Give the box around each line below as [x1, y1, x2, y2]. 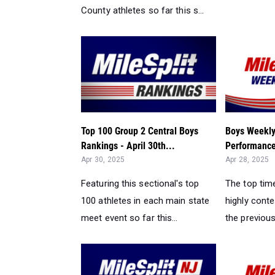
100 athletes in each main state [81, 195, 210, 207]
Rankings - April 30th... [81, 140, 175, 152]
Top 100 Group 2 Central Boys [81, 125, 198, 137]
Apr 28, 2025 [225, 155, 269, 165]
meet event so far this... [81, 212, 178, 224]
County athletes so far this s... [81, 5, 204, 17]
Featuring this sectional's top [81, 178, 199, 190]
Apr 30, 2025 [81, 155, 125, 165]
